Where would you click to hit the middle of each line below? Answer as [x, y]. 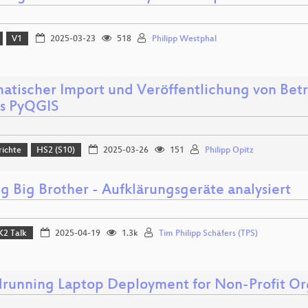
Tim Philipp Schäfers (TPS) [208, 233]
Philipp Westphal [184, 40]
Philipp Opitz [229, 151]
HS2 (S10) [56, 151]
